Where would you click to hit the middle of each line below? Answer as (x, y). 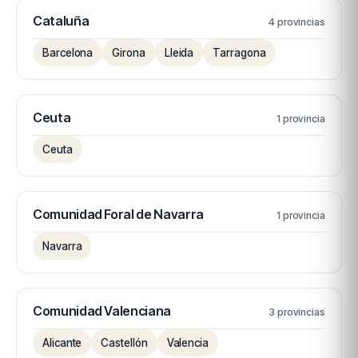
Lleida (179, 53)
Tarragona (239, 53)
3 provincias (296, 312)
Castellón (124, 343)
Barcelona (68, 53)
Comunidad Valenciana (102, 311)
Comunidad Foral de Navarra (118, 214)
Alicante (62, 343)
